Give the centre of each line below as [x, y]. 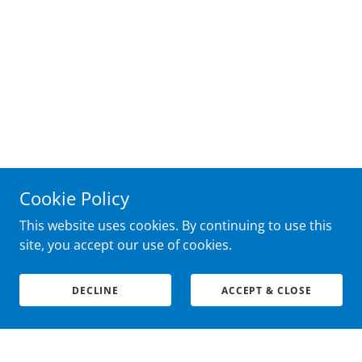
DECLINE [95, 290]
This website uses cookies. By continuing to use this [176, 225]
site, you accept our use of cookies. [126, 245]
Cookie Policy [74, 198]
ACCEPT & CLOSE [267, 290]
